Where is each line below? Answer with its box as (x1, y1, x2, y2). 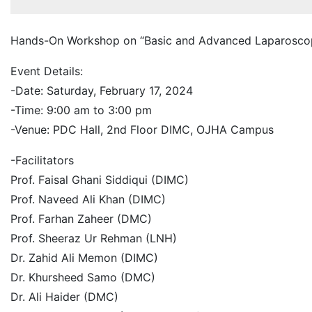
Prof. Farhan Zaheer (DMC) (10, 212, 152, 226)
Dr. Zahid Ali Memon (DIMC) (10, 251, 158, 265)
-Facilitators (10, 153, 74, 167)
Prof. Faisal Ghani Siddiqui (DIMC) (10, 173, 189, 187)
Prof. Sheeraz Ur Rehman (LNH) (10, 231, 177, 245)
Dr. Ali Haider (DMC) (10, 290, 118, 304)
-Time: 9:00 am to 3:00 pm (10, 103, 152, 117)
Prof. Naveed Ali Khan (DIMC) (10, 192, 166, 206)
